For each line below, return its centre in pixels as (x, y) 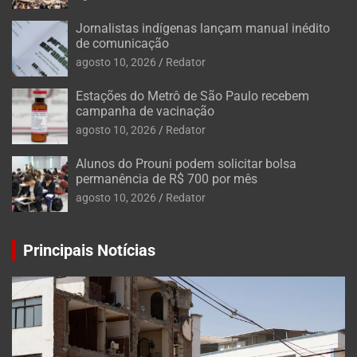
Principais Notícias (89, 251)
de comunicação (122, 44)
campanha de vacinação (145, 112)
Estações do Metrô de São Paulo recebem (192, 96)
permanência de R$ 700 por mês (167, 179)
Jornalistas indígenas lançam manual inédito (203, 29)
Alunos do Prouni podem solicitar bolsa (186, 164)
